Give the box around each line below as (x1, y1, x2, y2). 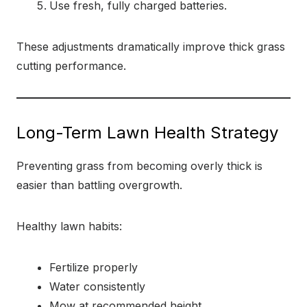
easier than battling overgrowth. (16, 178, 182, 192)
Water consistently (49, 280, 145, 293)
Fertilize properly (49, 260, 138, 274)
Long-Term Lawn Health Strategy (16, 123, 278, 143)
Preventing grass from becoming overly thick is (16, 159, 262, 173)
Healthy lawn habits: (16, 219, 122, 233)
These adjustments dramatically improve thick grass (16, 40, 285, 53)
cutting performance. (16, 59, 126, 73)
